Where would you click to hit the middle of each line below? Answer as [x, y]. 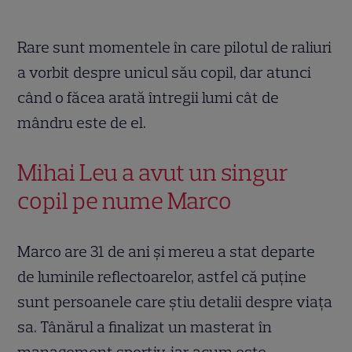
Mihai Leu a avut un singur [153, 173]
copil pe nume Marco [125, 201]
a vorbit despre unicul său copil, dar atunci [165, 73]
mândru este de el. [82, 123]
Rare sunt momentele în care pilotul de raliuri [175, 48]
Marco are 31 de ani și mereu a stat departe [167, 252]
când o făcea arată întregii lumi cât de [148, 98]
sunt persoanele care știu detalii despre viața [175, 302]
